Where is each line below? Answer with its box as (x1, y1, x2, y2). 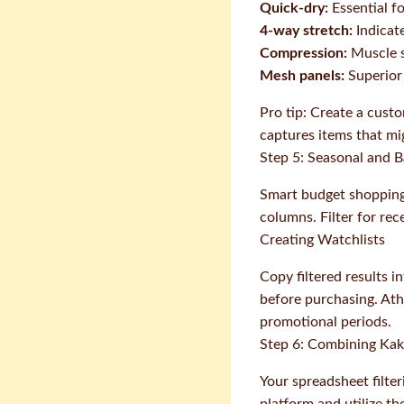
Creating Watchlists (260, 233, 385, 247)
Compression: (260, 46, 347, 60)
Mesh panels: (260, 69, 344, 83)
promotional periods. (260, 315, 391, 329)
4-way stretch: (260, 23, 353, 38)
